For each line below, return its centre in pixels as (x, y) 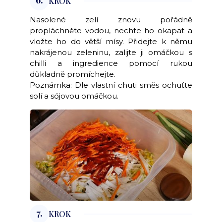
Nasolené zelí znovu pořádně (111, 20)
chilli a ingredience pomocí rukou (111, 63)
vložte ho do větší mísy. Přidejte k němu (111, 42)
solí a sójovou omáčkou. (74, 96)
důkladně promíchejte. (73, 74)
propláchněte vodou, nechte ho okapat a (111, 31)
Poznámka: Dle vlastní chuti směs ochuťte (111, 85)
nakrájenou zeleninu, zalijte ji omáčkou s (111, 53)
